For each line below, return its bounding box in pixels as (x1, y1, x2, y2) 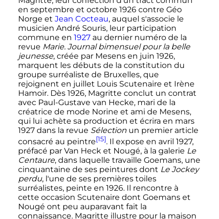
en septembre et (18, 4, 87, 14)
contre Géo (136, 4, 182, 14)
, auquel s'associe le (108, 14, 184, 23)
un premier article (126, 125, 198, 135)
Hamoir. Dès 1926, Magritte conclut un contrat (18, 88, 197, 98)
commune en (18, 32, 74, 42)
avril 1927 (158, 137, 192, 147)
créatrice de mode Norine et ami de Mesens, (18, 107, 191, 116)
